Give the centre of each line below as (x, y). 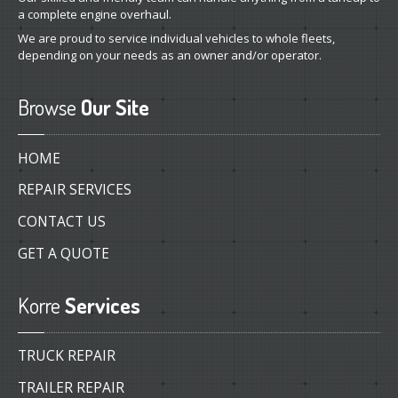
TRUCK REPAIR (67, 356)
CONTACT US (62, 221)
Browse (47, 107)
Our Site (113, 107)
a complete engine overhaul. (95, 15)
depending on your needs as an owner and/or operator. (170, 56)
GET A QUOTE (64, 253)
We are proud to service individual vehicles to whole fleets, (176, 39)
